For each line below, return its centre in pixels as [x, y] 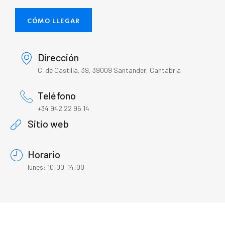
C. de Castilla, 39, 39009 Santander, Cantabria [109, 70]
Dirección [58, 58]
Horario [44, 154]
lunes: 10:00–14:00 [56, 167]
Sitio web [48, 124]
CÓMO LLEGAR [54, 21]
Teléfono [57, 96]
